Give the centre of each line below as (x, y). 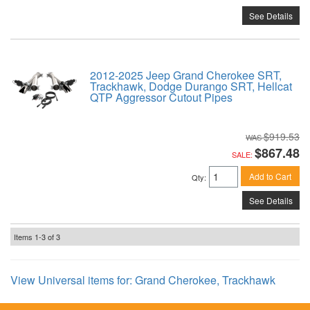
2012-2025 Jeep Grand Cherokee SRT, (186, 75)
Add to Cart (270, 176)
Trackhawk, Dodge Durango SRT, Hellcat (191, 86)
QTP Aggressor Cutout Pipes (161, 97)
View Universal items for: (73, 280)
